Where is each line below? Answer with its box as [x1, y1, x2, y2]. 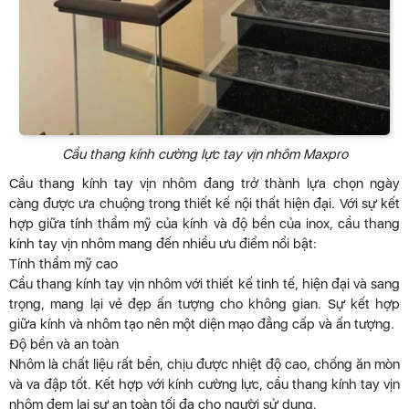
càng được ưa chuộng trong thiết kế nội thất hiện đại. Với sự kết [9, 194, 400, 212]
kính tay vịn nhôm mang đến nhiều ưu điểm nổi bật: [9, 235, 317, 252]
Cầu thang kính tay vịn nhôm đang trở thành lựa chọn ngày [9, 174, 400, 192]
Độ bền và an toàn [9, 335, 119, 352]
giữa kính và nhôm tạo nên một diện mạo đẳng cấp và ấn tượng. [9, 315, 394, 332]
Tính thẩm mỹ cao [9, 255, 118, 272]
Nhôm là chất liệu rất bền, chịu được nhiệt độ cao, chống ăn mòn [9, 355, 400, 372]
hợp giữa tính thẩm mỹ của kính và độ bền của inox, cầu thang [9, 215, 400, 232]
